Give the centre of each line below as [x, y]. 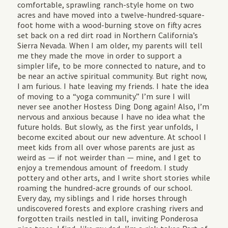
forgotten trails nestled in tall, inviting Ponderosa [108, 218]
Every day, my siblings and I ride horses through [102, 198]
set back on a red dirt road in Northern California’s [107, 35]
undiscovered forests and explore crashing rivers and [110, 208]
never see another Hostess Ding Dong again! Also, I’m [113, 106]
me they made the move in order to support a [99, 55]
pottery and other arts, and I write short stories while [113, 177]
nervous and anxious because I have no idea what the [111, 116]
